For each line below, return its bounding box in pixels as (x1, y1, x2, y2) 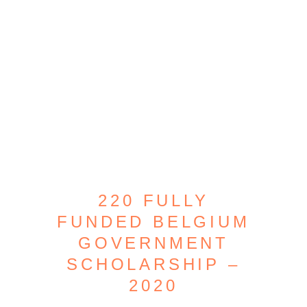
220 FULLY (98, 191, 209, 210)
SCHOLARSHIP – (66, 255, 241, 273)
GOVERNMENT (77, 234, 229, 252)
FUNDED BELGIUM (57, 212, 250, 231)
